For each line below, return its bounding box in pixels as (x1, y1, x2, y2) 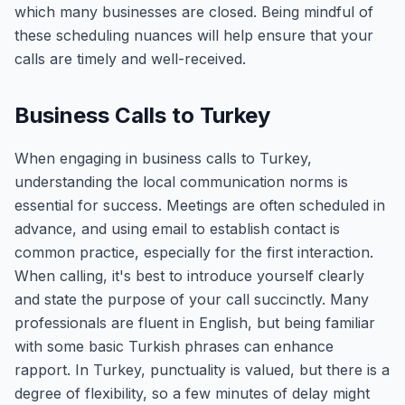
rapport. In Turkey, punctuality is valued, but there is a (14, 361, 390, 379)
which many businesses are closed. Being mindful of (14, 3, 373, 21)
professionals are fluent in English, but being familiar (14, 314, 375, 332)
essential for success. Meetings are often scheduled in (14, 196, 385, 214)
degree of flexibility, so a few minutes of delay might (14, 384, 370, 402)
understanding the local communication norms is (14, 173, 348, 191)
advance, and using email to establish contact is (14, 220, 340, 238)
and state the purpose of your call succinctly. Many (14, 290, 369, 308)
